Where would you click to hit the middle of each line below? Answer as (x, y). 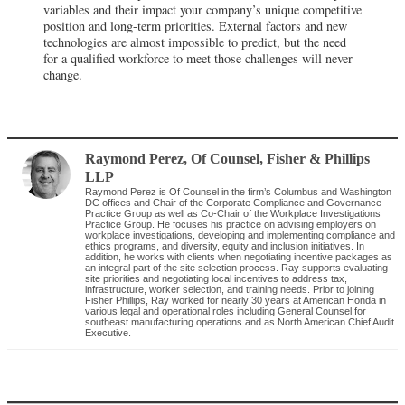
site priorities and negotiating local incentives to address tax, (217, 279)
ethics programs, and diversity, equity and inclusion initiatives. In (225, 246)
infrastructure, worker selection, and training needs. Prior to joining (230, 290)
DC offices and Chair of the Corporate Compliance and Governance (234, 203)
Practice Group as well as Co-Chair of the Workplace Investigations (233, 214)
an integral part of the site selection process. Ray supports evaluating (237, 268)
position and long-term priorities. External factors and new (195, 26)
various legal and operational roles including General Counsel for (226, 311)
